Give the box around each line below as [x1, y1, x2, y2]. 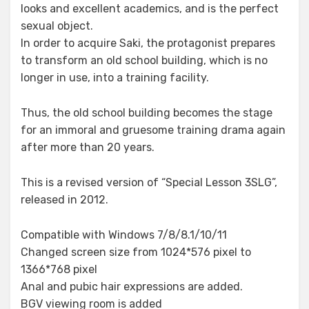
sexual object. [21, 19, 93, 32]
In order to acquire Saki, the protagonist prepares [21, 37, 275, 50]
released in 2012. [21, 193, 108, 206]
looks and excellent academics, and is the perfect [21, 2, 279, 15]
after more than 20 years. [21, 141, 154, 154]
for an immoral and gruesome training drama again [21, 123, 286, 137]
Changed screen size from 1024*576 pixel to [21, 246, 251, 259]
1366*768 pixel [21, 263, 97, 276]
